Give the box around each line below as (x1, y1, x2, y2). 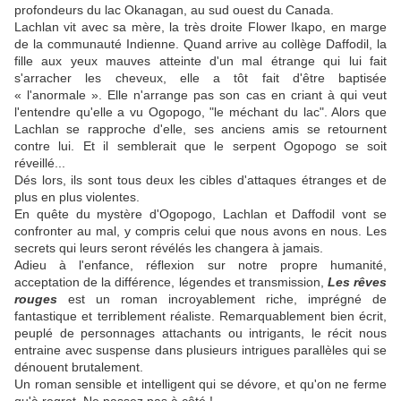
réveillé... (14, 156, 65, 171)
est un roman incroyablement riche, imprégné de (68, 292, 387, 307)
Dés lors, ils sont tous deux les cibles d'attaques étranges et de (14, 173, 387, 188)
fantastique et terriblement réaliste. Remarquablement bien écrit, (14, 309, 387, 324)
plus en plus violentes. (14, 190, 140, 205)
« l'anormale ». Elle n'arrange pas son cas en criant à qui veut (14, 88, 387, 103)
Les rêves (327, 275, 387, 290)
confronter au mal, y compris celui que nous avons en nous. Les (14, 224, 387, 239)
